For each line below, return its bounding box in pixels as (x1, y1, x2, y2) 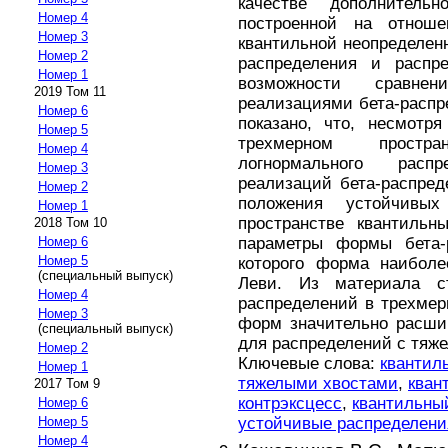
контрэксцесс (238, 393, 342, 413)
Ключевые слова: (238, 353, 380, 373)
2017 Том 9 (34, 376, 100, 392)
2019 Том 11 (34, 84, 106, 100)
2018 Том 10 (34, 215, 107, 231)
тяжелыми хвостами (238, 373, 398, 393)
